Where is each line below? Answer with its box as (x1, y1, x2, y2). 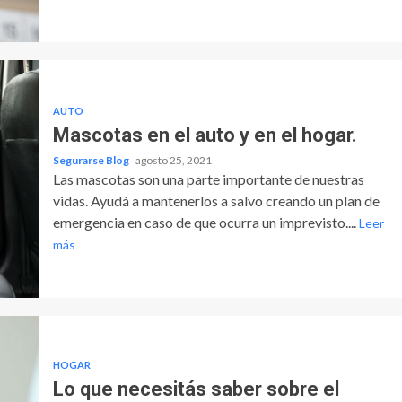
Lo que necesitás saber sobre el (52, 377, 339, 400)
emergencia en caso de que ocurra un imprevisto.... (52, 213, 359, 231)
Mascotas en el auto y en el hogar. (52, 123, 357, 146)
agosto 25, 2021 (135, 153, 212, 167)
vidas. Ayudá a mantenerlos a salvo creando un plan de (52, 191, 380, 209)
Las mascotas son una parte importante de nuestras (52, 170, 364, 188)
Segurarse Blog (52, 153, 131, 167)
